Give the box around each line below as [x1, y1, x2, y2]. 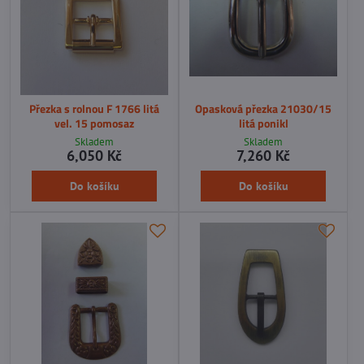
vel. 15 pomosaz [54, 114, 134, 132]
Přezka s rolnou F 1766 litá [29, 99, 159, 117]
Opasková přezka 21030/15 [195, 99, 331, 117]
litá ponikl [238, 114, 288, 132]
